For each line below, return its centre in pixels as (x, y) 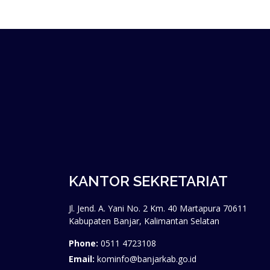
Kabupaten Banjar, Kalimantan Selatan (144, 221)
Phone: (83, 243)
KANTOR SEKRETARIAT (148, 181)
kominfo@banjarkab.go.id (147, 259)
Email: (82, 259)
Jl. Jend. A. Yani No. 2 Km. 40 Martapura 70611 (158, 208)
